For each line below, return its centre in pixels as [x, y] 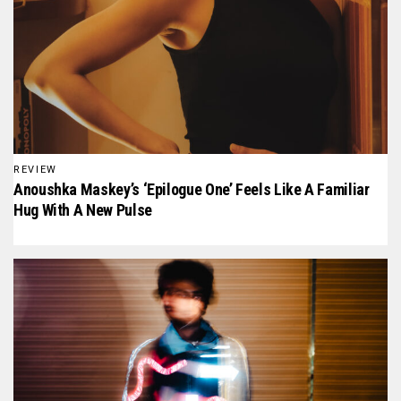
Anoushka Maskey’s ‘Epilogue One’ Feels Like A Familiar [192, 190]
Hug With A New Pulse [83, 210]
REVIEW [35, 170]
